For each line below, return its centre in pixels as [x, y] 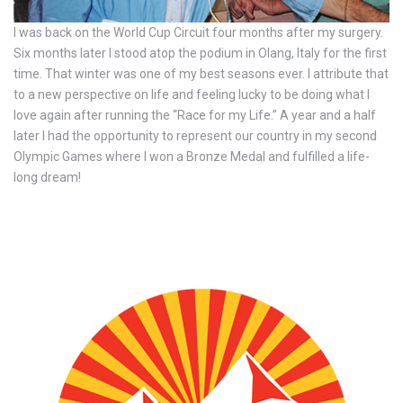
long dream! [47, 177]
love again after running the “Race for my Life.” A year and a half [195, 115]
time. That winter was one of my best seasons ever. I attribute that [201, 73]
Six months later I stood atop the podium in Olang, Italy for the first [200, 53]
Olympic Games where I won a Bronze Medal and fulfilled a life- [192, 156]
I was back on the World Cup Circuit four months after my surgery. [198, 32]
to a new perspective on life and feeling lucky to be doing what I [192, 94]
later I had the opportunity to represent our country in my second [195, 135]
